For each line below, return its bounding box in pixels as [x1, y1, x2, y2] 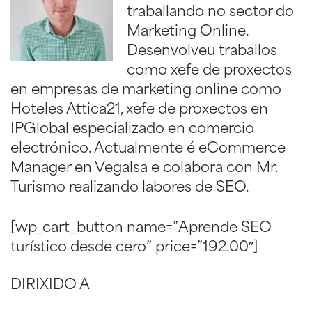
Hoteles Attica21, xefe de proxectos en [10, 103, 268, 117]
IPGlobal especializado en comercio [10, 123, 254, 136]
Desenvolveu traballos [127, 45, 277, 58]
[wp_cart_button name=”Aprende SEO [10, 221, 272, 235]
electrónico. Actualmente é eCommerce [10, 142, 286, 156]
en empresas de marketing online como [10, 84, 281, 97]
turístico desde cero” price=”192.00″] [10, 241, 258, 255]
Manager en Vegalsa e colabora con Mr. [10, 162, 278, 175]
